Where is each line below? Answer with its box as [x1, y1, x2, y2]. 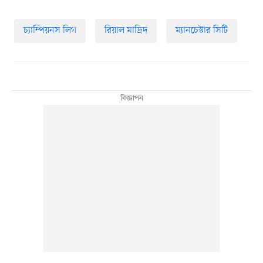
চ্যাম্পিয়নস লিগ [23, 24, 76, 38]
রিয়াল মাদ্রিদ [104, 24, 147, 38]
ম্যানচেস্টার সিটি [175, 24, 228, 38]
